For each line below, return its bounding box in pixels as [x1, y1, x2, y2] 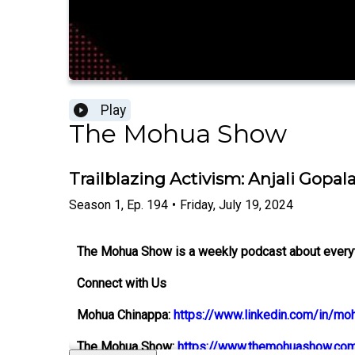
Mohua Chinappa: [77, 307, 174, 323]
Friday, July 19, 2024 [180, 197, 293, 212]
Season [69, 197, 111, 212]
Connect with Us [77, 275, 166, 291]
